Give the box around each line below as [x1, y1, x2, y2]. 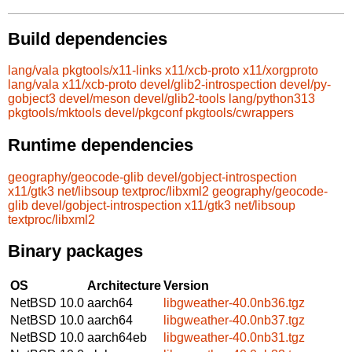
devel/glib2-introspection [140, 78, 277, 92]
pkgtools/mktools [8, 106, 101, 120]
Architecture [87, 278, 161, 292]
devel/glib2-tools [134, 92, 225, 106]
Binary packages [8, 241, 143, 262]
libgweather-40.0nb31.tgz [163, 330, 305, 344]
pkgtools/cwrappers [185, 106, 294, 120]
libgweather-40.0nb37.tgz [163, 313, 305, 327]
